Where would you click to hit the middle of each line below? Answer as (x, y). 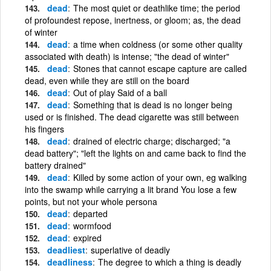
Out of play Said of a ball (120, 92)
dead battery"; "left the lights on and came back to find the (135, 153)
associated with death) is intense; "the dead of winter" (127, 56)
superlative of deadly (130, 250)
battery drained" (55, 165)
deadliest (66, 250)
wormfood (92, 225)
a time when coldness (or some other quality (158, 44)
